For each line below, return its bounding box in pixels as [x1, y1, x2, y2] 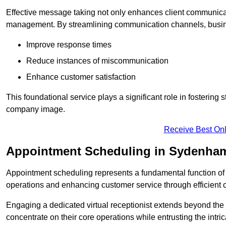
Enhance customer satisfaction [26, 73, 136, 82]
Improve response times [26, 40, 111, 49]
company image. [6, 105, 65, 114]
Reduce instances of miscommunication [26, 56, 168, 66]
